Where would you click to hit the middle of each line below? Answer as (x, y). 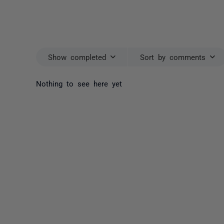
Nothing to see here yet (79, 83)
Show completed (77, 57)
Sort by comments (173, 57)
